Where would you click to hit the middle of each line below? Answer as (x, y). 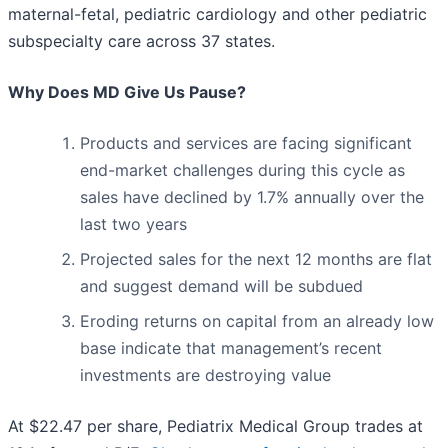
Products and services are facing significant (246, 143)
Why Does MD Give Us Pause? (127, 92)
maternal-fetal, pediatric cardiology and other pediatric (217, 14)
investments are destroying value (205, 375)
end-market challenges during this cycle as (242, 170)
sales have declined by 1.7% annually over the (252, 197)
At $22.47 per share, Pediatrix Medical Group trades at (215, 426)
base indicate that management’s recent (231, 348)
